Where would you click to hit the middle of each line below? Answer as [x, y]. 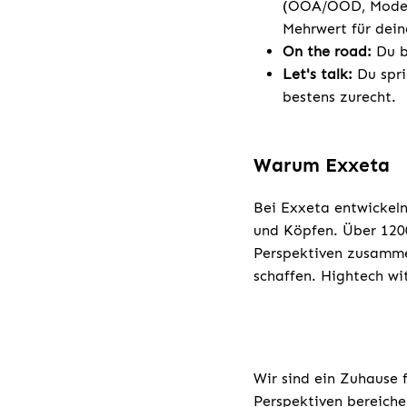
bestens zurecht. [339, 97]
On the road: [327, 52]
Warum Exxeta [322, 166]
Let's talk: [318, 74]
